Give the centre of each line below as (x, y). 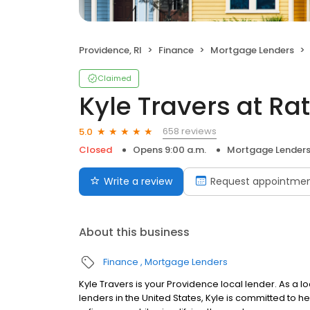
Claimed (115, 78)
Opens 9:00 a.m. (170, 150)
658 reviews (190, 131)
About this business (134, 232)
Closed (95, 150)
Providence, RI (110, 50)
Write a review (138, 181)
